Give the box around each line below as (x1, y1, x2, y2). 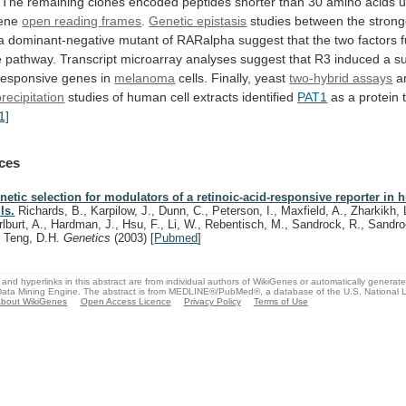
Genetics (63, 231, 115, 246)
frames (101, 13, 142, 28)
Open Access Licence (80, 295, 171, 306)
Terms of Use (253, 295, 308, 306)
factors (358, 32, 398, 47)
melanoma (114, 70, 176, 85)
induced (334, 51, 381, 66)
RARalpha (177, 32, 236, 47)
